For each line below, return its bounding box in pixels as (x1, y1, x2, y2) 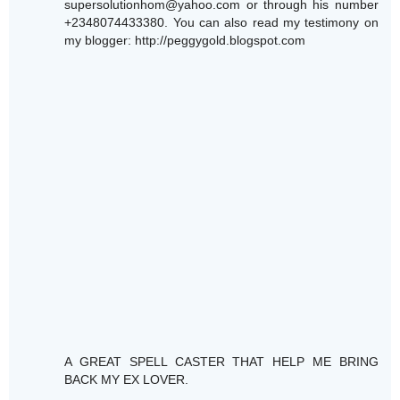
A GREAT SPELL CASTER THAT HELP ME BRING (64, 354, 379, 370)
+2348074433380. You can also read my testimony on (64, 15, 379, 30)
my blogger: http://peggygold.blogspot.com (64, 33, 306, 48)
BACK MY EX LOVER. (64, 372, 189, 387)
